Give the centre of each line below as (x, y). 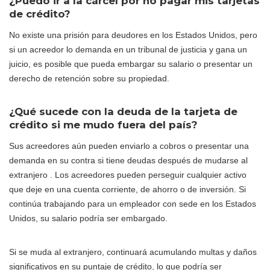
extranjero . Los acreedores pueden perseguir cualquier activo (128, 174)
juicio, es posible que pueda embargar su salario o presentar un (131, 64)
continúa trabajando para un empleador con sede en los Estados (133, 203)
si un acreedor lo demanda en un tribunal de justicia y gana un (128, 49)
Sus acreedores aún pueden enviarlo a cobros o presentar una (129, 146)
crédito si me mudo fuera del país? (103, 124)
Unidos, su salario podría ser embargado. (88, 218)
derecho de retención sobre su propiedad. (89, 78)
